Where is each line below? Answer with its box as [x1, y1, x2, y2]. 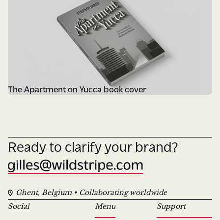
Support [157, 202, 186, 211]
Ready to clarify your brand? [8, 137, 178, 154]
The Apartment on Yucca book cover [8, 83, 146, 94]
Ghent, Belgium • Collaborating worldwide [16, 188, 167, 197]
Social [8, 202, 29, 211]
